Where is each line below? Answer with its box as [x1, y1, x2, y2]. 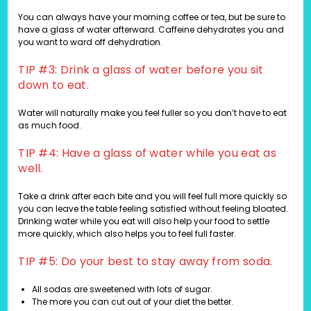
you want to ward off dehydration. [18, 36, 163, 49]
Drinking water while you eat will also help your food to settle [18, 215, 270, 228]
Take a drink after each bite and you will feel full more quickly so [18, 190, 287, 203]
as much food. [18, 119, 82, 132]
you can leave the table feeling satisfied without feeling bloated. [18, 203, 289, 215]
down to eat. [18, 77, 89, 94]
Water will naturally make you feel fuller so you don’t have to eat [18, 107, 287, 119]
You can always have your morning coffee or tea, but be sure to [18, 11, 286, 24]
